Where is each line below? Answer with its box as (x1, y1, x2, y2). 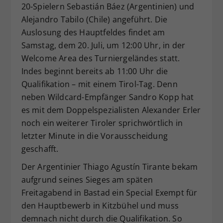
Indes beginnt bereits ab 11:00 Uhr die (21, 65, 168, 77)
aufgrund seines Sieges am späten (21, 174, 153, 185)
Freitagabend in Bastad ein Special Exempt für (21, 187, 198, 198)
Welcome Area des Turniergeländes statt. (21, 52, 180, 64)
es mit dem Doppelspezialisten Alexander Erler (21, 104, 201, 115)
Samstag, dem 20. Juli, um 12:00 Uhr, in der (21, 39, 186, 51)
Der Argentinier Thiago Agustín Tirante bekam (21, 161, 198, 172)
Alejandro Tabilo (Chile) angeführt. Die (21, 13, 168, 25)
